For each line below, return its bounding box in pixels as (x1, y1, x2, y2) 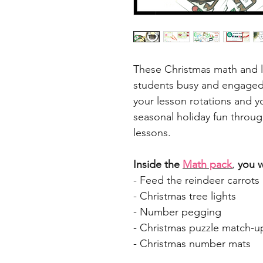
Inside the (133, 158, 183, 171)
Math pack (183, 158, 232, 171)
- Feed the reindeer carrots (133, 174, 259, 187)
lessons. (133, 126, 171, 140)
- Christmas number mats (133, 237, 251, 251)
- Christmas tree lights (133, 190, 236, 203)
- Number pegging (133, 205, 221, 219)
